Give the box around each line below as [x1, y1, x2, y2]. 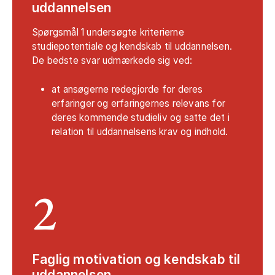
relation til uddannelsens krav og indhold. [52, 126, 228, 138]
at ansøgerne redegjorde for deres [52, 83, 203, 96]
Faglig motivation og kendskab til [32, 252, 241, 268]
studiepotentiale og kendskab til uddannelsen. [32, 41, 233, 53]
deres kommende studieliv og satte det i [52, 112, 230, 124]
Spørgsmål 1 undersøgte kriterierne [32, 26, 184, 39]
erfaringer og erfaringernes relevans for [52, 98, 225, 110]
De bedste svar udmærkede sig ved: [32, 55, 193, 67]
